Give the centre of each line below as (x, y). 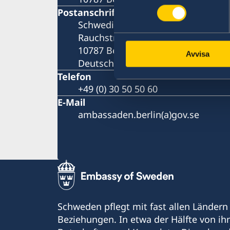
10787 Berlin (105, 50)
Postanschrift (88, 12)
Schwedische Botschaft (128, 24)
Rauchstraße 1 (109, 37)
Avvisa (197, 54)
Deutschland (106, 63)
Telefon (74, 76)
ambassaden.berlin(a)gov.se (139, 114)
